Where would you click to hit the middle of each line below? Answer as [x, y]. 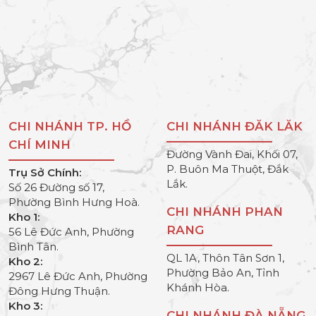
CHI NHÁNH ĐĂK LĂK [235, 126]
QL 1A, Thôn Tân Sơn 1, [225, 257]
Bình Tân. [34, 246]
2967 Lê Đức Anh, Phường [78, 276]
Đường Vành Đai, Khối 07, [232, 154]
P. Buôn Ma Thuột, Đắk [227, 169]
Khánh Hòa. [198, 287]
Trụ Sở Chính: [45, 172]
